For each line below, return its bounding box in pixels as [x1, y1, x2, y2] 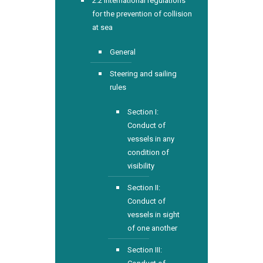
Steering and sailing [110, 69, 177, 78]
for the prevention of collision [92, 9, 192, 18]
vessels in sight [127, 210, 180, 219]
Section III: [127, 245, 162, 254]
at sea [92, 23, 113, 32]
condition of [127, 148, 169, 157]
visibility [127, 161, 154, 170]
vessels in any [127, 134, 174, 143]
